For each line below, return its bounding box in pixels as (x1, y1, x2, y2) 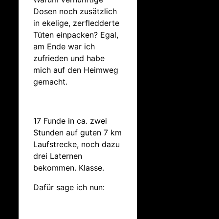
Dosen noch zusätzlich (33, 6, 117, 16)
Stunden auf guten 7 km (33, 128, 122, 137)
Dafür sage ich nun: (33, 182, 105, 192)
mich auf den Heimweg (33, 65, 118, 75)
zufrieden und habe (33, 53, 105, 63)
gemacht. (33, 77, 67, 87)
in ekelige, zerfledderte (33, 18, 119, 28)
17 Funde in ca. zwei (33, 116, 107, 126)
